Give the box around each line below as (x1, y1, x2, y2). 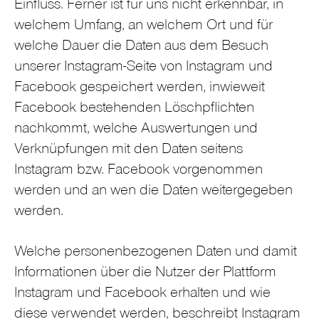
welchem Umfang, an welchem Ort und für (14, 19, 273, 35)
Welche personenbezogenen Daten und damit (14, 245, 297, 261)
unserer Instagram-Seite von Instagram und (14, 61, 273, 76)
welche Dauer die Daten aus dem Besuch (14, 40, 268, 56)
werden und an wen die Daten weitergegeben (14, 184, 293, 200)
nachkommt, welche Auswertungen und (14, 122, 258, 138)
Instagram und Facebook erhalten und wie (14, 286, 271, 302)
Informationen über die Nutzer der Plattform (14, 266, 276, 281)
